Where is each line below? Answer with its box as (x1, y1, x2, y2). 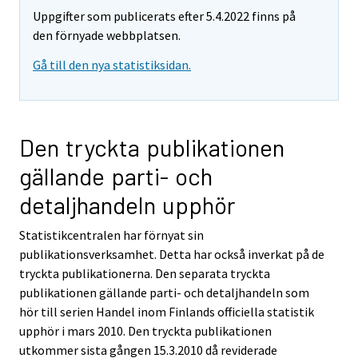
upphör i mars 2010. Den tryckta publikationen (19, 323, 272, 340)
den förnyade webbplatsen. (33, 27, 181, 44)
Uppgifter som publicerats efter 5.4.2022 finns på (33, 8, 296, 25)
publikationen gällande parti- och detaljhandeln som (19, 284, 309, 301)
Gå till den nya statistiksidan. (33, 57, 191, 74)
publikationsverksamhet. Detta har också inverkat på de (19, 246, 324, 263)
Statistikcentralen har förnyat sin (19, 227, 204, 244)
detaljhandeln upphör (19, 190, 236, 220)
